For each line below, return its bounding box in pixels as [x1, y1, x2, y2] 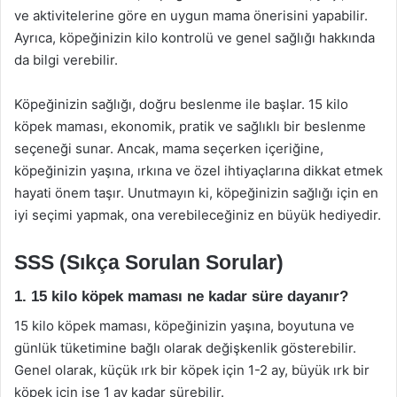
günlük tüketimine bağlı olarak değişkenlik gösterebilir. [14, 339, 356, 356]
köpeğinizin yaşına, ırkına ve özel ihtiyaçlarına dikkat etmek [14, 161, 383, 179]
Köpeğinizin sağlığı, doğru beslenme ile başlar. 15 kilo [14, 95, 348, 113]
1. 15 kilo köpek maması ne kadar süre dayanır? [14, 288, 348, 305]
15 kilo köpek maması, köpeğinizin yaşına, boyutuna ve [14, 316, 354, 334]
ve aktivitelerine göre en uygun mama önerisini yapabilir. [14, 6, 368, 24]
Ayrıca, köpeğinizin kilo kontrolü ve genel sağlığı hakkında [14, 28, 375, 46]
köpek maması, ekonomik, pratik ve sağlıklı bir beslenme [14, 117, 366, 135]
